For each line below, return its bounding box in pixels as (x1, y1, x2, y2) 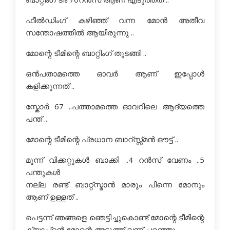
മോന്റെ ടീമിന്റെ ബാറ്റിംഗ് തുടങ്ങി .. (26, 48, 146, 58)
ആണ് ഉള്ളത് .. (26, 191, 79, 202)
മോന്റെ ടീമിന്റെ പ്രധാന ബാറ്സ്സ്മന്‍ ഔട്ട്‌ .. (26, 134, 178, 144)
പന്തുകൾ (26, 167, 60, 177)
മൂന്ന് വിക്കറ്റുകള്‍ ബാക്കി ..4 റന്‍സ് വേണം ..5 (26, 155, 204, 165)
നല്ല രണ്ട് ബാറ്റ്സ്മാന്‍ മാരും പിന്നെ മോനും (26, 179, 204, 189)
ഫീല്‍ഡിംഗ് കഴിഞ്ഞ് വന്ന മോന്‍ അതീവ (26, 15, 204, 25)
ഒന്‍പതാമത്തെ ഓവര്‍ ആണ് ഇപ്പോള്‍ (26, 68, 204, 79)
